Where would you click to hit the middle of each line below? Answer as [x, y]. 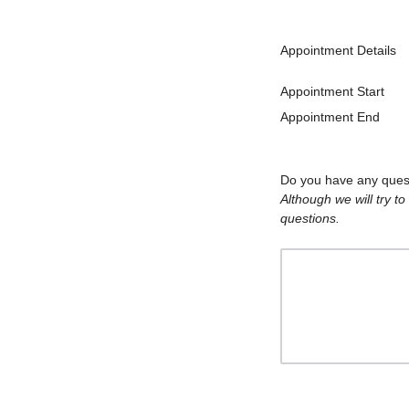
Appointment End [330, 117]
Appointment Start [332, 91]
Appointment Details [338, 50]
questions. [310, 218]
